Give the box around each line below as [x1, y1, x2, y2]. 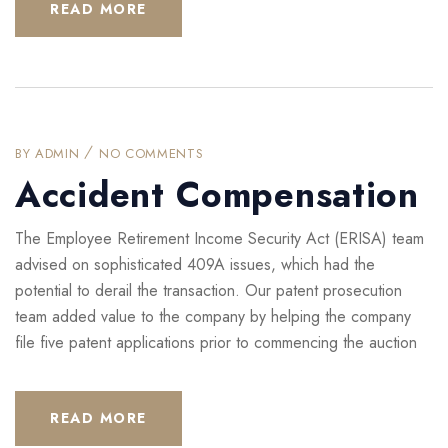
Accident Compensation [15, 170, 419, 221]
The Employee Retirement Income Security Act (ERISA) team [15, 227, 424, 251]
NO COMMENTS [99, 144, 204, 164]
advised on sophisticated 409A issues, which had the [15, 253, 375, 277]
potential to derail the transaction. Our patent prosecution [15, 279, 402, 303]
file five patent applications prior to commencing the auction [15, 331, 417, 355]
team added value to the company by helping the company [15, 305, 411, 329]
